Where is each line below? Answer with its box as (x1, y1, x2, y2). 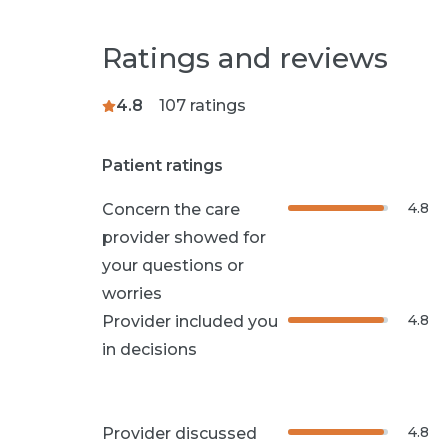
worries (102, 283, 162, 303)
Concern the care (102, 199, 240, 219)
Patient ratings (102, 155, 223, 175)
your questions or (102, 255, 244, 275)
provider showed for (102, 227, 266, 247)
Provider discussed (102, 423, 257, 443)
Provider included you (102, 311, 278, 331)
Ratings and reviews (102, 40, 388, 75)
